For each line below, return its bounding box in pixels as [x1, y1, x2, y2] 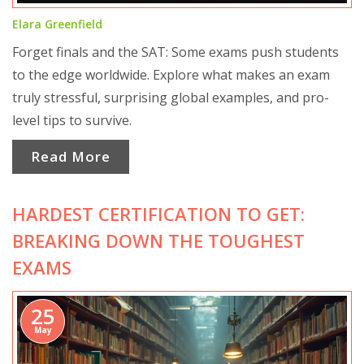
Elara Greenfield [12, 16, 102, 32]
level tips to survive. [12, 111, 132, 129]
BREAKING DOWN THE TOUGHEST [12, 227, 305, 253]
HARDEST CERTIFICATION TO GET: [12, 201, 305, 226]
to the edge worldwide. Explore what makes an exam [12, 66, 330, 84]
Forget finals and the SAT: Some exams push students [12, 43, 339, 61]
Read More [30, 147, 110, 167]
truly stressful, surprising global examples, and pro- [12, 89, 329, 106]
